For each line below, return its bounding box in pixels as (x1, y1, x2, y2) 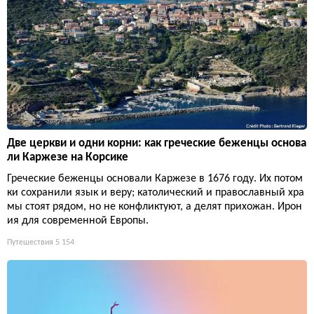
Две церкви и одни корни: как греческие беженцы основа (7, 137, 306, 149)
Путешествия (7, 238, 53, 247)
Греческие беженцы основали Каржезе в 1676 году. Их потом (7, 172, 303, 184)
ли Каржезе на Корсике (7, 151, 128, 163)
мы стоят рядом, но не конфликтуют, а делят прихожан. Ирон (7, 200, 302, 212)
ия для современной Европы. (7, 214, 149, 226)
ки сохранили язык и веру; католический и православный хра (7, 186, 304, 198)
